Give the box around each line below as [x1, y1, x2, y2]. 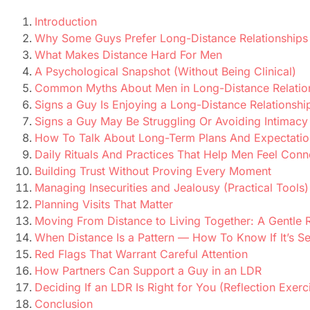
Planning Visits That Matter [35, 197, 173, 212]
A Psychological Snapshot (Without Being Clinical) [35, 64, 296, 79]
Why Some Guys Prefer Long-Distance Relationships [35, 31, 308, 46]
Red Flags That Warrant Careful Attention [35, 247, 248, 262]
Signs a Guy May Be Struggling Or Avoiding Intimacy [35, 114, 308, 129]
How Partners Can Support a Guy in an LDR [35, 264, 262, 278]
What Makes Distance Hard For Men [35, 48, 222, 62]
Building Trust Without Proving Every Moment [35, 164, 271, 179]
